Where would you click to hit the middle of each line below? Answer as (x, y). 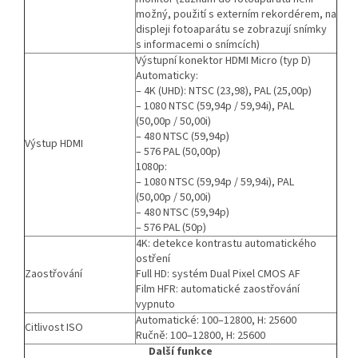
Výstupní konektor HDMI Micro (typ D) (223, 60)
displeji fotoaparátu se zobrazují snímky (231, 29)
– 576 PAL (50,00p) (178, 151)
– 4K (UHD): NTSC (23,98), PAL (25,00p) (224, 91)
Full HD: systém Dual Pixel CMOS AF (218, 274)
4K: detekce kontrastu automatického (226, 243)
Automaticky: (167, 76)
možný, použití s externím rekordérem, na (236, 14)
